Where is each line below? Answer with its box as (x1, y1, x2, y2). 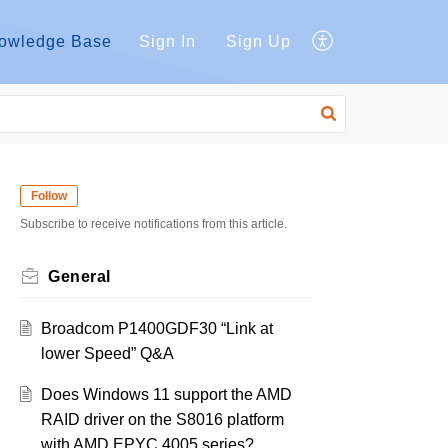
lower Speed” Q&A (40, 345, 174, 363)
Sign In (139, 33, 196, 51)
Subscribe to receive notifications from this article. (20, 217, 287, 232)
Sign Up (226, 33, 291, 51)
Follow (31, 189, 67, 203)
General (48, 268, 111, 286)
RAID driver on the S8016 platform (40, 411, 284, 429)
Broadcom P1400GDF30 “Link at (40, 320, 273, 338)
